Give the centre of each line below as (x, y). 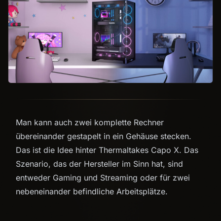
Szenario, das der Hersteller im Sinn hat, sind (99, 164)
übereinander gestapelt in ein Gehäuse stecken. (104, 136)
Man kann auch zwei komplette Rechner (90, 122)
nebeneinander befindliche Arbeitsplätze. (92, 191)
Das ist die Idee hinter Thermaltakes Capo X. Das (107, 150)
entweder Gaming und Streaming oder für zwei (103, 177)
